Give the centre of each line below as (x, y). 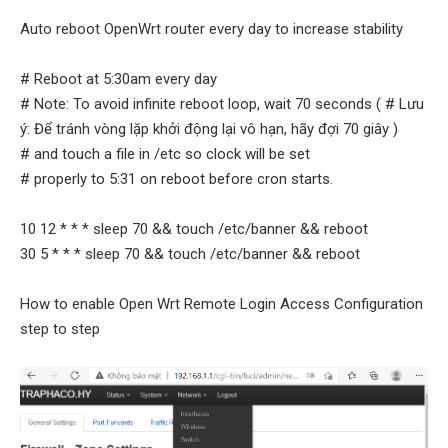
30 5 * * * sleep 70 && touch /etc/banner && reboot (190, 254)
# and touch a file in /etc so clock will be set (165, 154)
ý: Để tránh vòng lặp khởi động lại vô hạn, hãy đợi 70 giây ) (209, 129)
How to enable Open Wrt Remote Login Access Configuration (221, 304)
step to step (60, 329)
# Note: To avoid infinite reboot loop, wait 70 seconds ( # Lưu (222, 104)
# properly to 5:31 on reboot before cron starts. (176, 179)
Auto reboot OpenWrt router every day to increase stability (211, 29)
